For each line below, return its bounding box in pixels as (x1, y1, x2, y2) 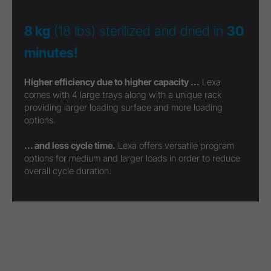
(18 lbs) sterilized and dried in (50, 23, 227, 39)
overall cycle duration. (24, 165, 111, 177)
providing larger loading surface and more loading (24, 102, 223, 114)
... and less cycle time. (24, 140, 116, 152)
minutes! (24, 45, 78, 61)
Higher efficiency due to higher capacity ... (24, 76, 200, 88)
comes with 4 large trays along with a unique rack (24, 89, 221, 101)
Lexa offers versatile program (116, 140, 234, 152)
